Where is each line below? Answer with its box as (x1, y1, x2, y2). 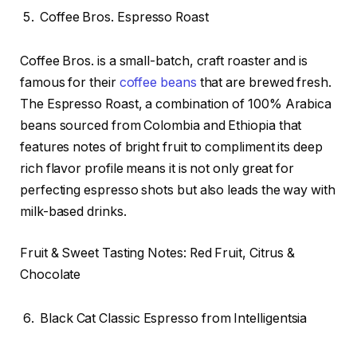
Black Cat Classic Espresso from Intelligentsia (40, 311, 308, 327)
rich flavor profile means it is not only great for (20, 161, 295, 177)
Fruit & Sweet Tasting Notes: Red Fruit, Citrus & (20, 245, 296, 261)
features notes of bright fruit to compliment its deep (20, 139, 323, 155)
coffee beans (119, 75, 197, 91)
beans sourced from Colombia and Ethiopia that (20, 118, 302, 134)
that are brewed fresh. (196, 75, 331, 91)
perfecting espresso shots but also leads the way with (20, 182, 335, 198)
